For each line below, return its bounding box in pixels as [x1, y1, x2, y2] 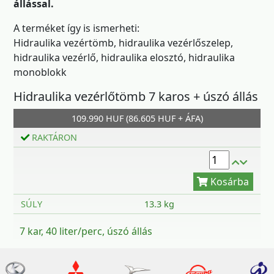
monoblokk [13, 65, 67, 79]
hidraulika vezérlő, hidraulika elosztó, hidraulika [13, 51, 235, 64]
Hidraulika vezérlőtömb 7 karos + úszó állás [13, 88, 258, 105]
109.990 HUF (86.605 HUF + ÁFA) [71, 113, 203, 124]
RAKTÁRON [29, 131, 77, 143]
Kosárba [189, 109, 227, 122]
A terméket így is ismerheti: [13, 21, 139, 35]
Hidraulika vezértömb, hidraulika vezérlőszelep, [13, 36, 233, 50]
